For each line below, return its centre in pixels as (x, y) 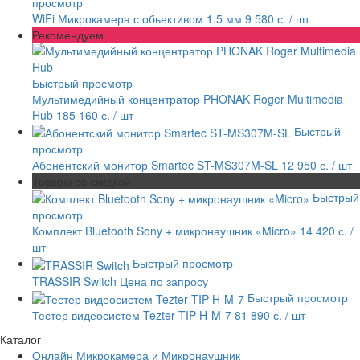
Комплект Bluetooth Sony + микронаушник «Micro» (164, 231)
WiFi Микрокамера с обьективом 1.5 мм (137, 18)
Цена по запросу (164, 281)
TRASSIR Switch (74, 281)
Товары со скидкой (82, 180)
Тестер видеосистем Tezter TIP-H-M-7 (132, 315)
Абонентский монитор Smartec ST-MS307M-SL (155, 164)
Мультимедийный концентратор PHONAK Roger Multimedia (188, 98)
